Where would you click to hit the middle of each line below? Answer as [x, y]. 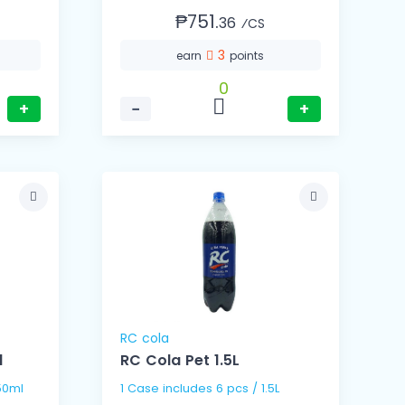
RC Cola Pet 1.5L [179, 361]
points [247, 56]
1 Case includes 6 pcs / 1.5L [247, 389]
